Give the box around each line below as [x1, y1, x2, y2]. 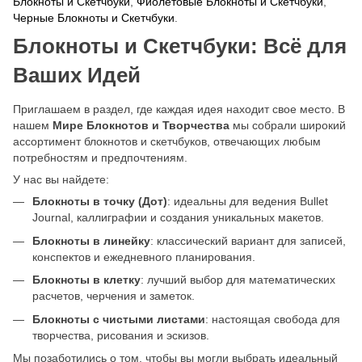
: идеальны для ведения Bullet [167, 195, 328, 208]
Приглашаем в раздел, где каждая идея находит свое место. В [13, 103, 345, 116]
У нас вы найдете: [13, 173, 109, 187]
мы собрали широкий [229, 119, 346, 133]
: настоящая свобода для [205, 312, 340, 326]
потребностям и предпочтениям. [13, 151, 187, 165]
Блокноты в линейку [32, 234, 150, 247]
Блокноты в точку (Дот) [32, 195, 167, 208]
